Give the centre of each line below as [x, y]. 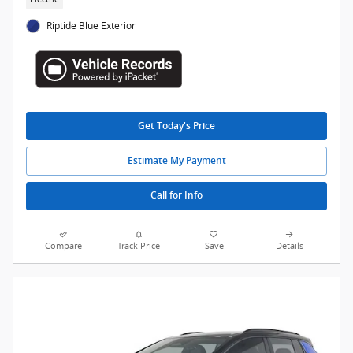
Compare [64, 245]
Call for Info [176, 196]
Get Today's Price [176, 126]
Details [289, 245]
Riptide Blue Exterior [91, 25]
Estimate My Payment [176, 160]
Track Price [139, 245]
